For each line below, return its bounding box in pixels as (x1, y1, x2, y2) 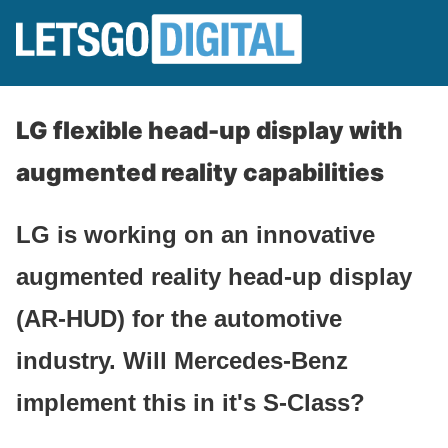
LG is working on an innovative (16, 220, 375, 248)
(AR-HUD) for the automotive (16, 304, 342, 332)
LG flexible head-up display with (16, 116, 403, 145)
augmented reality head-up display (16, 262, 412, 290)
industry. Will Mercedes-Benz (16, 346, 348, 374)
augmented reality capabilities (16, 158, 384, 187)
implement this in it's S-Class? (16, 388, 365, 416)
